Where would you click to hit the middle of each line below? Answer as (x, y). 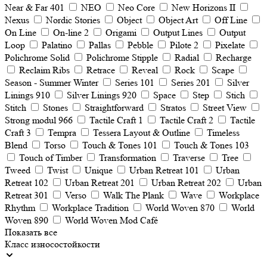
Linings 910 (27, 95)
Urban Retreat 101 (164, 170)
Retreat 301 (27, 195)
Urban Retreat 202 (186, 183)
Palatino (57, 45)
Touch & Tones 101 (120, 145)
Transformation (128, 158)
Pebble (140, 45)
